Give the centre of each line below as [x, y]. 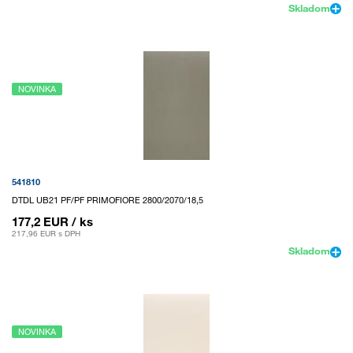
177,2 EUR [40, 222]
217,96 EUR [34, 234]
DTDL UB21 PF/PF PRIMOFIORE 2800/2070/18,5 [108, 201]
